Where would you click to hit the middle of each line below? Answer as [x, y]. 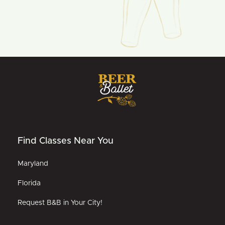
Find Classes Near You [66, 141]
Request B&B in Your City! [60, 203]
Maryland [33, 163]
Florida [29, 183]
